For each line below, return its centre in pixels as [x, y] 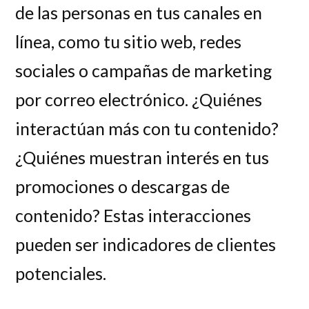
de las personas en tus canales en [139, 13]
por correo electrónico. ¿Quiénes [139, 100]
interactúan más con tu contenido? [147, 129]
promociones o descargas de [123, 187]
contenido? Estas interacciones [133, 216]
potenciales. [61, 273]
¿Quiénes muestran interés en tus [142, 158]
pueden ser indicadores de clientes [146, 245]
